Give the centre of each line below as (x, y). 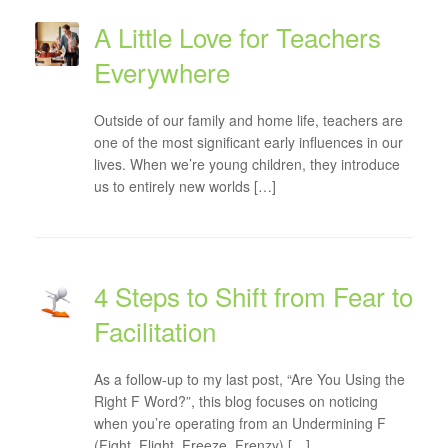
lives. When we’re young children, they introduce (246, 164)
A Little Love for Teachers (237, 36)
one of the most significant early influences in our (248, 142)
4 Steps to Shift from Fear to (253, 295)
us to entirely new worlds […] (184, 186)
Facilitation (154, 330)
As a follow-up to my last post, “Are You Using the (249, 379)
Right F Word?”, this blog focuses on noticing (235, 401)
